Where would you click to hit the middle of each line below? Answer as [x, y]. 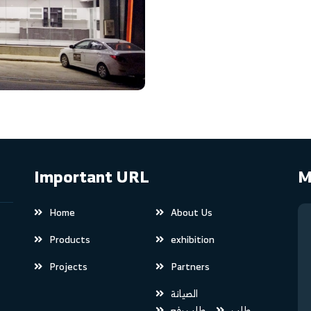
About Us [191, 212]
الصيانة [184, 293]
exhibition [192, 239]
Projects [68, 266]
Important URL [92, 176]
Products [70, 239]
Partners [190, 266]
